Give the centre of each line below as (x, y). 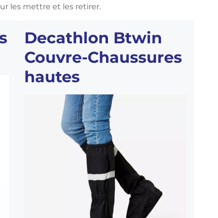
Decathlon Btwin (93, 38)
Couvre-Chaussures (103, 57)
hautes (52, 77)
